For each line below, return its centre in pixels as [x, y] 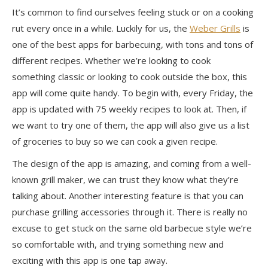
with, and [96, 244]
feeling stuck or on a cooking [194, 12]
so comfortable [45, 244]
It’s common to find [53, 12]
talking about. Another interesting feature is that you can [128, 196]
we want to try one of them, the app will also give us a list [131, 125]
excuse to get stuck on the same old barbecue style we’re [132, 228]
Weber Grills [215, 28]
